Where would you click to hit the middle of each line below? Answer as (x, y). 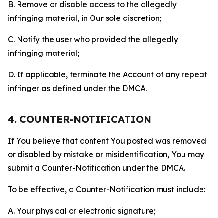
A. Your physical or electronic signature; (82, 211)
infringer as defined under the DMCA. (77, 88)
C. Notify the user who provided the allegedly (93, 39)
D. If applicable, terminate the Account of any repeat (108, 74)
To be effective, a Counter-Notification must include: (107, 189)
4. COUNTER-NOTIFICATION (80, 119)
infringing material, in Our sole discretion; (85, 18)
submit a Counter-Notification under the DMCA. (97, 168)
